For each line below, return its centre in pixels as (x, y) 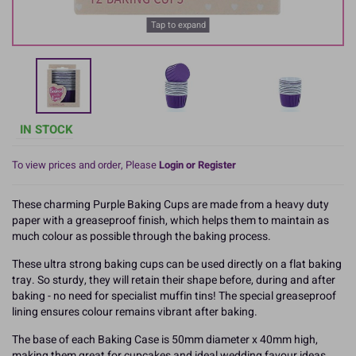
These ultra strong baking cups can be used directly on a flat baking (177, 264)
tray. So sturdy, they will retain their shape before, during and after (174, 280)
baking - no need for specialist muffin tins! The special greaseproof (174, 296)
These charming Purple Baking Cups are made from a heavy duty (170, 204)
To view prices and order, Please (85, 164)
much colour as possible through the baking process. (141, 236)
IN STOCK (46, 129)
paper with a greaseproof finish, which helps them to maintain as (170, 220)
